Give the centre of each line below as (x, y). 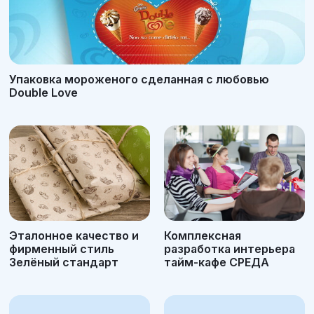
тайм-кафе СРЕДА (217, 262)
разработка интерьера (230, 249)
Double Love (43, 92)
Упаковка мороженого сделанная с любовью (139, 79)
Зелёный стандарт (64, 262)
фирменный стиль (62, 249)
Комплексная (203, 236)
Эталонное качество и (74, 236)
